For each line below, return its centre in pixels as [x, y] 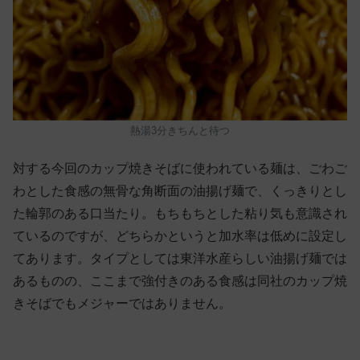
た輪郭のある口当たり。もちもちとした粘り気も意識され [180, 213]
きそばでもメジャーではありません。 [122, 303]
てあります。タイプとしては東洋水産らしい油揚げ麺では [180, 258]
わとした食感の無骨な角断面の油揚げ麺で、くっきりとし [180, 190]
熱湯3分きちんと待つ [180, 130]
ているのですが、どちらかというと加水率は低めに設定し [180, 235]
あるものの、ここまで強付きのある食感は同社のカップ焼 [180, 280]
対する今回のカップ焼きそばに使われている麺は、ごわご [180, 168]
